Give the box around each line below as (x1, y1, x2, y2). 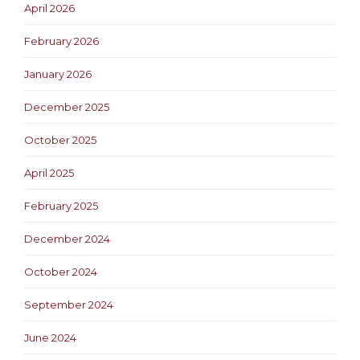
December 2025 (24, 100, 109, 113)
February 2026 (24, 34, 99, 47)
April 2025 (24, 166, 74, 179)
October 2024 (24, 264, 97, 278)
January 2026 (24, 67, 92, 80)
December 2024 (24, 231, 110, 245)
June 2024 (24, 330, 76, 344)
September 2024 (24, 297, 113, 311)
